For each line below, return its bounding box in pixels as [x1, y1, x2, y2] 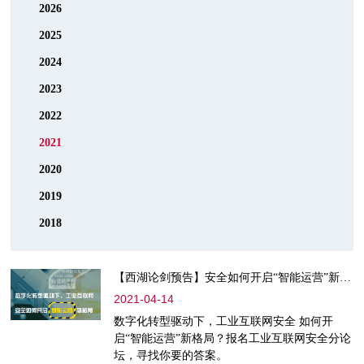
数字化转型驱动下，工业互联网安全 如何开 [113, 315, 333, 328]
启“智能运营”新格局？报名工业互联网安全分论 [113, 332, 351, 345]
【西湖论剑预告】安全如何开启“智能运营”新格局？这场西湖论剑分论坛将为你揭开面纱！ [339, 271, 351, 284]
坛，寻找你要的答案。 [113, 349, 227, 362]
